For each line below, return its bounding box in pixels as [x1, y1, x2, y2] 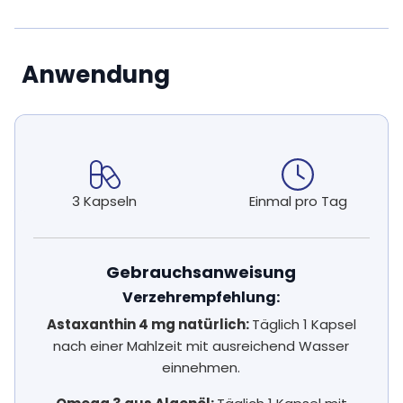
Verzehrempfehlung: [122, 287, 281, 309]
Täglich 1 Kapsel [251, 315, 356, 335]
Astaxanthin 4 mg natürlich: [46, 315, 252, 335]
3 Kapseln [72, 192, 138, 211]
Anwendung [22, 58, 170, 92]
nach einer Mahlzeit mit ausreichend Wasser [53, 336, 350, 356]
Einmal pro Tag [248, 192, 347, 211]
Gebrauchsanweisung [106, 261, 297, 284]
